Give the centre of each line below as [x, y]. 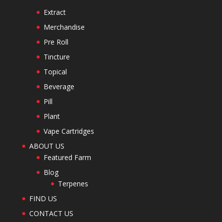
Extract [55, 12]
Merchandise [64, 27]
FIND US [43, 198]
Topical [55, 71]
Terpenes [73, 183]
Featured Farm [67, 157]
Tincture [56, 56]
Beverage [59, 86]
